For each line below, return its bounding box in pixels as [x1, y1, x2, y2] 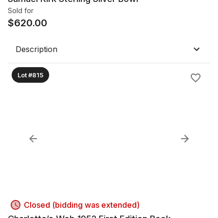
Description [16, 44, 57, 54]
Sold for [8, 6, 34, 15]
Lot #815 [18, 71, 43, 79]
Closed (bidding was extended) [24, 200, 140, 210]
